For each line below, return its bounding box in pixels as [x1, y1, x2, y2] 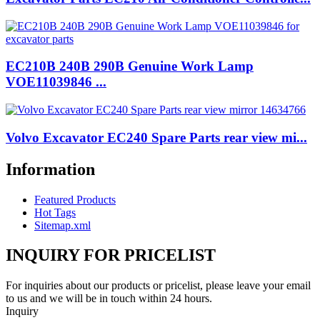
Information [6, 159, 95, 179]
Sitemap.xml [34, 219, 91, 231]
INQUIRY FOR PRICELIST [6, 246, 216, 265]
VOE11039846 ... [6, 74, 106, 90]
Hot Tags [34, 206, 76, 219]
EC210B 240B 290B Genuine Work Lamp [6, 59, 254, 74]
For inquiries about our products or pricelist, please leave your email [6, 279, 311, 292]
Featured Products [34, 193, 116, 206]
